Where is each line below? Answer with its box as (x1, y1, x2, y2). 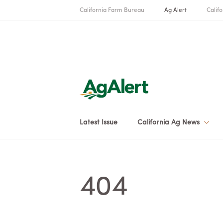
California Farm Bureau (80, 7, 144, 13)
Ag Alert (164, 7, 187, 13)
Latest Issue (80, 119, 117, 126)
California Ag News (137, 119, 202, 126)
